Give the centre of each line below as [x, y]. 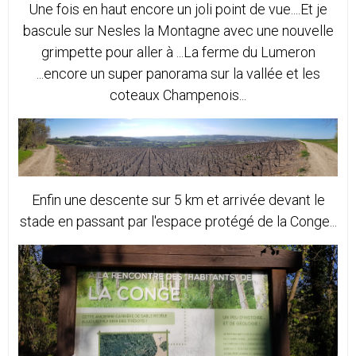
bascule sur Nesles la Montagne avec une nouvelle [178, 31]
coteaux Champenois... [178, 95]
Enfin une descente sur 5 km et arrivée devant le [178, 200]
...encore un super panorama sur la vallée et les [178, 74]
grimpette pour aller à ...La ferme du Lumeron [178, 52]
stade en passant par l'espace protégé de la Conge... [178, 222]
